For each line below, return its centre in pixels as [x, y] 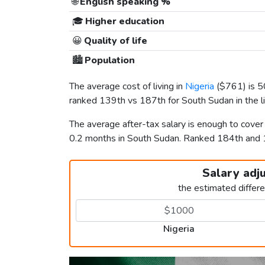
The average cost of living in [127, 87]
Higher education [124, 22]
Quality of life [114, 41]
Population [109, 61]
